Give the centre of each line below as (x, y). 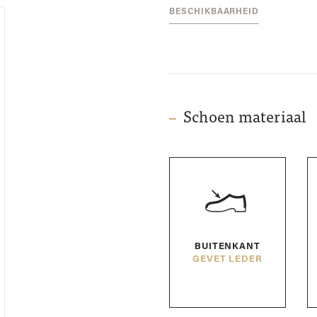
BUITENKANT (227, 247)
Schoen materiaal (245, 119)
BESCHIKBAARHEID (214, 12)
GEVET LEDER (227, 259)
